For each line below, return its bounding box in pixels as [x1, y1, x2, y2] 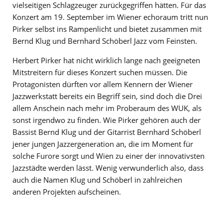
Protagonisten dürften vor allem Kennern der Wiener [12, 79, 193, 89]
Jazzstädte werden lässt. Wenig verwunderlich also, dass [12, 162, 204, 173]
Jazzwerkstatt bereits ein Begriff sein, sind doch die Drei [12, 91, 202, 101]
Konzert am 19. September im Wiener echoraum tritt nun [12, 11, 208, 22]
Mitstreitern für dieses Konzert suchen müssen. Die [12, 67, 187, 77]
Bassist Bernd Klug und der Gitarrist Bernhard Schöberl [12, 126, 201, 137]
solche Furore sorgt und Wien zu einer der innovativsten [12, 150, 205, 161]
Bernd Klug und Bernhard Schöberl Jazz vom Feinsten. [12, 35, 197, 46]
